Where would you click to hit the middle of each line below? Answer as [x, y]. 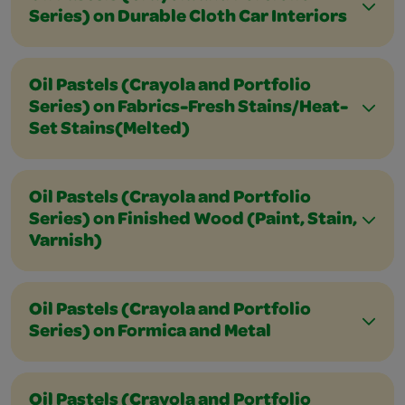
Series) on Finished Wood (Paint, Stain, [193, 221]
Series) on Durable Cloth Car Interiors [188, 18]
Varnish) [66, 242]
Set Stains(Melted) [109, 130]
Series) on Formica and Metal [150, 333]
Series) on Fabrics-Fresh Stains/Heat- [188, 108]
